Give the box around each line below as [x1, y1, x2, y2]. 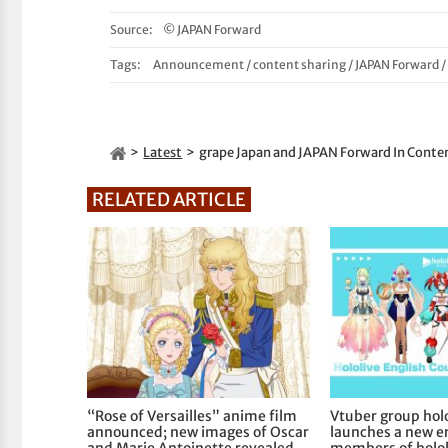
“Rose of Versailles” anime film [87, 407, 298, 426]
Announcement [153, 57, 245, 73]
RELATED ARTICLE [92, 188, 247, 212]
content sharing [253, 57, 347, 73]
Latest [143, 144, 183, 162]
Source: [110, 22, 154, 38]
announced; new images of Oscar [87, 423, 310, 442]
